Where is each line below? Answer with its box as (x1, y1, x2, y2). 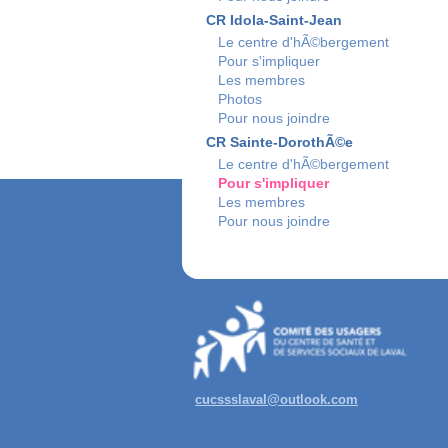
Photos (218, 91, 262, 107)
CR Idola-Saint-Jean (206, 12, 342, 28)
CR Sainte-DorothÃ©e (206, 134, 353, 150)
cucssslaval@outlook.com (195, 391, 358, 407)
